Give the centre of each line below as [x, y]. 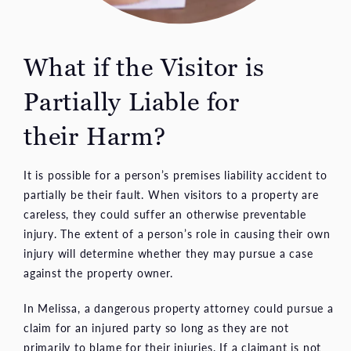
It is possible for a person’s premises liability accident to [175, 174]
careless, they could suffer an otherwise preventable [165, 213]
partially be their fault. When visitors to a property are [171, 194]
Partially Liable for [132, 101]
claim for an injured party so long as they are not [156, 327]
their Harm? [95, 136]
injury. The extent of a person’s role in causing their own [177, 233]
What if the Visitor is [144, 67]
